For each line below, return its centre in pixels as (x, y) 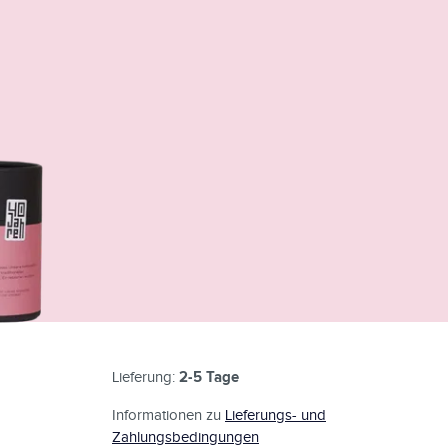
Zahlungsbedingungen (185, 437)
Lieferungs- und (275, 415)
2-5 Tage (209, 377)
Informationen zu (168, 415)
